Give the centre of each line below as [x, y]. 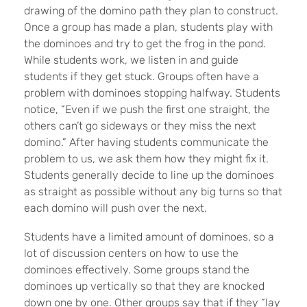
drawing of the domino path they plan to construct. [151, 11]
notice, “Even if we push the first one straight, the [147, 110]
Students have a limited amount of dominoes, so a [149, 237]
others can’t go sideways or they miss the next [140, 126]
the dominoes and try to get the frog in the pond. [145, 44]
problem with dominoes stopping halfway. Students [152, 93]
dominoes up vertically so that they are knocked [144, 286]
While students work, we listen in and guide [131, 60]
